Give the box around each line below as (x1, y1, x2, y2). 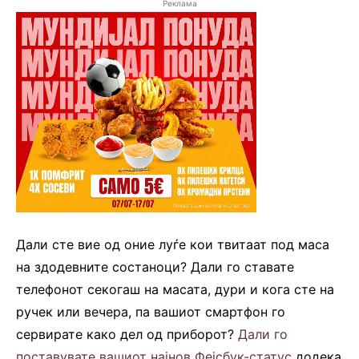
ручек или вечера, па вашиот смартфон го (16, 303, 285, 320)
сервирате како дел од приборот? (16, 325, 238, 342)
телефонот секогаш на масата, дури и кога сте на (16, 280, 334, 297)
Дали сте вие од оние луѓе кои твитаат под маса (16, 236, 329, 252)
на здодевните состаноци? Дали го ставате (16, 258, 294, 275)
